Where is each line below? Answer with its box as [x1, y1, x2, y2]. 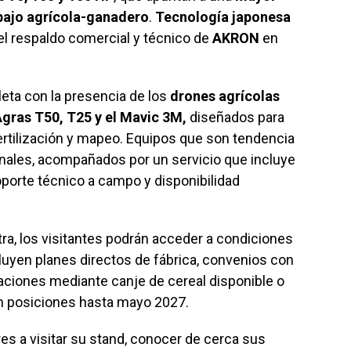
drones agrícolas [170, 88, 280, 105]
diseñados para [186, 109, 284, 126]
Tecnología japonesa [155, 9, 291, 26]
